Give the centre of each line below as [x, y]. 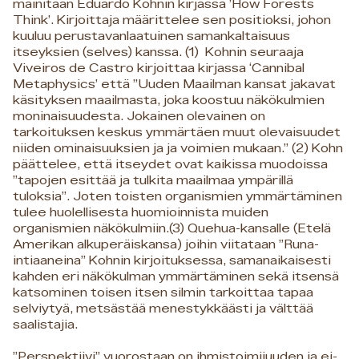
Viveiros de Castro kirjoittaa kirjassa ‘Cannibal [159, 68]
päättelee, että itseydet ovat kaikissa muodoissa [170, 164]
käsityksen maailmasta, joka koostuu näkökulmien [169, 100]
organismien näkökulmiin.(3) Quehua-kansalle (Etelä [172, 228]
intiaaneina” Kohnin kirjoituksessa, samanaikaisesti [172, 260]
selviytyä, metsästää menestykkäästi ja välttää [163, 309]
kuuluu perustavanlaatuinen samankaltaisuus [151, 36]
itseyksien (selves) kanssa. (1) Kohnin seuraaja [158, 52]
